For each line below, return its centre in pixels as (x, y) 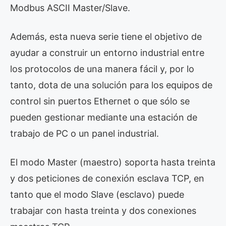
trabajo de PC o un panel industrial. (84, 133)
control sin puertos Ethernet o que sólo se (100, 101)
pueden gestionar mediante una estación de (104, 117)
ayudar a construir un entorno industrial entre (107, 53)
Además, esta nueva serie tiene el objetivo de (106, 37)
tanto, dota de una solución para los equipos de (111, 85)
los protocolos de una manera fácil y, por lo (102, 69)
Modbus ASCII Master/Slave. (70, 8)
